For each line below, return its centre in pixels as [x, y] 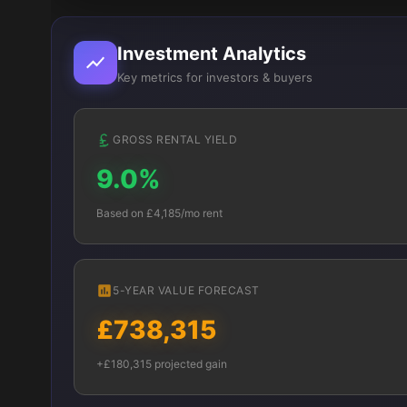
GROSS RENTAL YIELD [175, 139]
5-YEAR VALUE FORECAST [186, 290]
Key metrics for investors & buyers [215, 77]
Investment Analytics [212, 54]
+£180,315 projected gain [162, 364]
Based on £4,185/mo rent [159, 213]
